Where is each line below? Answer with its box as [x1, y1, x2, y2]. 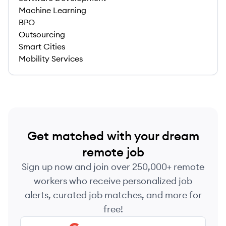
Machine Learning [19, 5, 86, 15]
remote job [82, 144, 144, 159]
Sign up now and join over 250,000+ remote [22, 161, 204, 173]
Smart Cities [19, 41, 65, 51]
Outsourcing [19, 29, 65, 39]
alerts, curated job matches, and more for [24, 189, 202, 201]
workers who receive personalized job [34, 175, 192, 187]
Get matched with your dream [27, 128, 199, 143]
